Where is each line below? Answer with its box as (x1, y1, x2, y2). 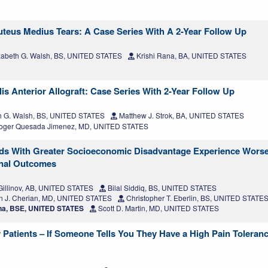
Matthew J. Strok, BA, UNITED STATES (117, 110, 244, 121)
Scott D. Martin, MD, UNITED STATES (96, 203, 219, 214)
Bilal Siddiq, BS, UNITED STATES (106, 182, 217, 193)
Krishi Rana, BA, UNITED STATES (135, 50, 246, 61)
